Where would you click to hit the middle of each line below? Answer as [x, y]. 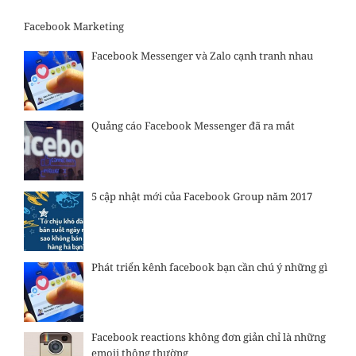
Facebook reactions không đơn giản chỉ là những [208, 337]
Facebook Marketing [74, 26]
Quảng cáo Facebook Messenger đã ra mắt [193, 126]
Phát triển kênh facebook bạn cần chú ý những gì [209, 267]
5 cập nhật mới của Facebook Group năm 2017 [201, 197]
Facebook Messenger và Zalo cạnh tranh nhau [202, 55]
